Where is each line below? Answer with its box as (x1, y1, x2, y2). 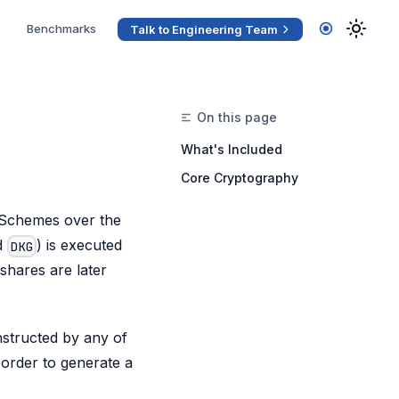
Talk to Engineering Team (130, 21, 278, 37)
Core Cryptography (181, 170, 298, 185)
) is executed (37, 236, 123, 254)
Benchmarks (27, 21, 96, 36)
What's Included (181, 142, 282, 157)
